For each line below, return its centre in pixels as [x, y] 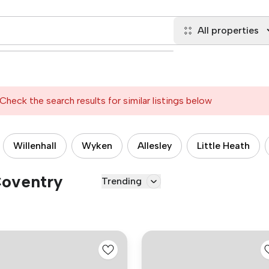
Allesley [155, 146]
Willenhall [35, 146]
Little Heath [223, 146]
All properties [228, 30]
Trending [122, 181]
